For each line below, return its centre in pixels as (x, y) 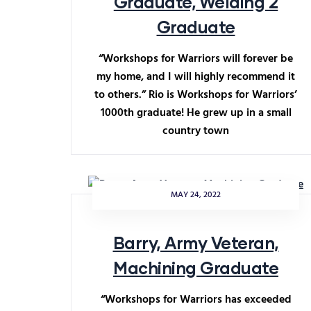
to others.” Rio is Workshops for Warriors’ (196, 95)
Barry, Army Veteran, (196, 243)
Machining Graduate (196, 268)
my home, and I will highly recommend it (196, 77)
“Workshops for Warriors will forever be (196, 59)
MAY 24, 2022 (196, 195)
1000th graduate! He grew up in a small (196, 113)
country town (196, 131)
